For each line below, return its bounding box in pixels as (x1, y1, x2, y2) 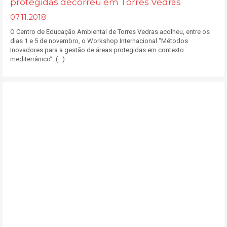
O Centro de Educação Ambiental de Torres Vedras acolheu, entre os (10, 28, 210, 35)
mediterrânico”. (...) (10, 55, 65, 63)
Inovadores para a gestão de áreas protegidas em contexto (10, 46, 184, 54)
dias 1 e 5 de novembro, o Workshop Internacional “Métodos (10, 37, 188, 45)
